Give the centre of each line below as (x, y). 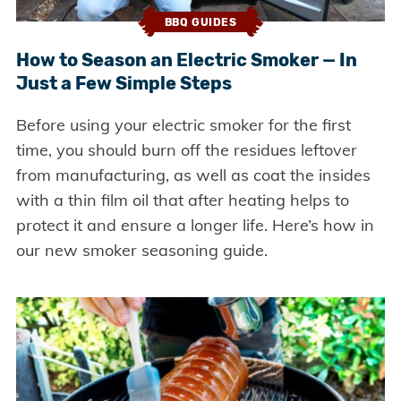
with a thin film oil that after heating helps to (182, 200)
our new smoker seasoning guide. (141, 251)
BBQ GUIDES (200, 22)
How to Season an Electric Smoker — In (186, 60)
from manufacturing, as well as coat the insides (193, 175)
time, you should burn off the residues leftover (186, 150)
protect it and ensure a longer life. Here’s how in (195, 226)
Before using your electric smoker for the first (183, 125)
